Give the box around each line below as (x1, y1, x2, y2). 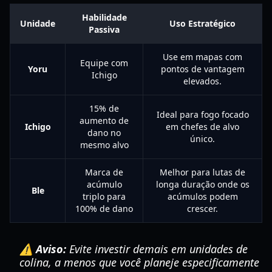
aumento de (80, 115, 129, 126)
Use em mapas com (163, 51, 242, 63)
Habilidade (81, 12, 127, 23)
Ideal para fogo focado (156, 109, 249, 120)
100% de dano (75, 203, 133, 214)
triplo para (83, 191, 126, 202)
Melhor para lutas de (160, 166, 245, 178)
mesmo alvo (80, 139, 129, 151)
